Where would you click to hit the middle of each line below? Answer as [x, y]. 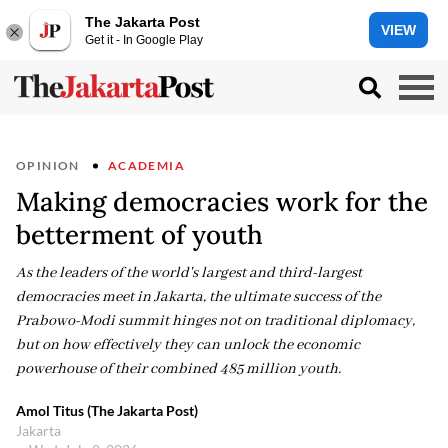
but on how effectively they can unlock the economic [188, 345]
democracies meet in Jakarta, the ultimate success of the [198, 297]
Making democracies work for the [222, 201]
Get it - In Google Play [144, 39]
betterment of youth [139, 234]
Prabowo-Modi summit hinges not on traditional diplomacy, [215, 321]
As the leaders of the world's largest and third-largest [189, 273]
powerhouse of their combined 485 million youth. [178, 369]
